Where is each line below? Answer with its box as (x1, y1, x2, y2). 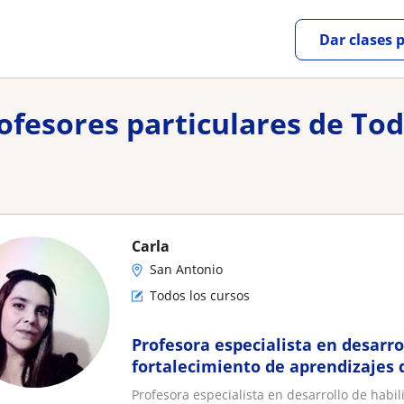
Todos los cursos (150, 287, 250, 304)
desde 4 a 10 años (132, 377, 273, 399)
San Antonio (150, 261, 223, 278)
